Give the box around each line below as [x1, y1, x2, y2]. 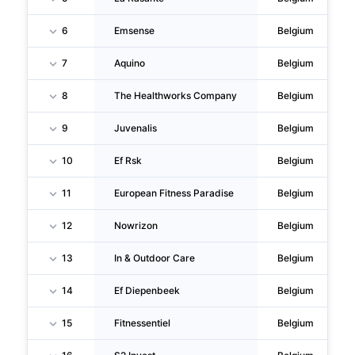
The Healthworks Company [114, 90, 238, 102]
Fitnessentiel [114, 317, 171, 330]
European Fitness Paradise [114, 187, 235, 200]
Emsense [114, 25, 155, 37]
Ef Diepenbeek [114, 284, 181, 297]
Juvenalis [114, 122, 158, 135]
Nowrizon [114, 219, 158, 232]
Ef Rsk [114, 155, 143, 167]
